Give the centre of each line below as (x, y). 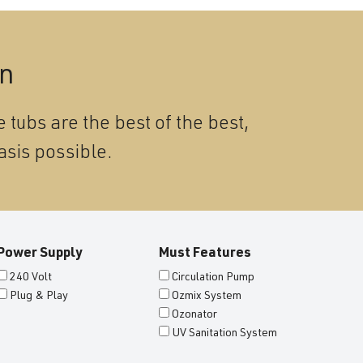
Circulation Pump (213, 278)
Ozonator (194, 315)
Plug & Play (39, 296)
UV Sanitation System (224, 333)
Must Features (205, 254)
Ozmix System (207, 296)
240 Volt (31, 278)
